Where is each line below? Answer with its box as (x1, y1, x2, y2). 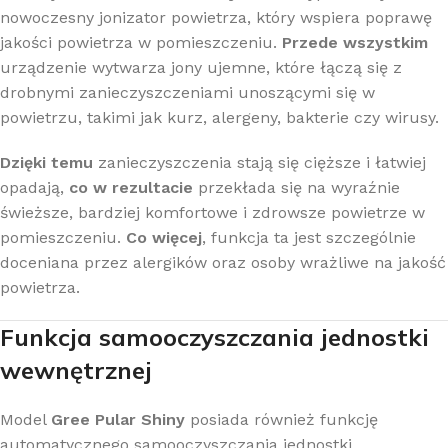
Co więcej (126, 227, 202, 247)
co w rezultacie (69, 177, 193, 197)
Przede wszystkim (282, 32, 428, 52)
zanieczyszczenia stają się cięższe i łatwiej (93, 152, 426, 172)
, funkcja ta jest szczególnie (202, 227, 416, 247)
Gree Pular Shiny (51, 409, 185, 429)
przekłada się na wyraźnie (193, 177, 400, 197)
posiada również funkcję (185, 409, 378, 429)
